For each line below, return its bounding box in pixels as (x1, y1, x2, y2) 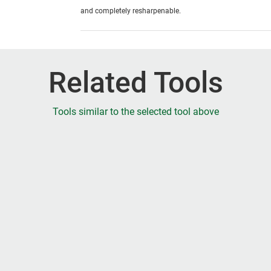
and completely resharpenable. (80, 7, 181, 16)
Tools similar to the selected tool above (52, 106, 219, 118)
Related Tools (48, 65, 223, 100)
